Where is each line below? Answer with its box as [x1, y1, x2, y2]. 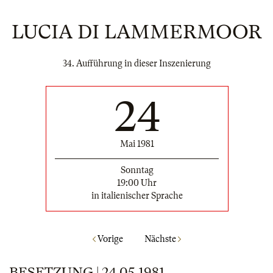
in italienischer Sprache [91, 190, 183, 200]
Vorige [95, 234, 123, 244]
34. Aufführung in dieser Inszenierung [62, 58, 211, 68]
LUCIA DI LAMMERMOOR [11, 21, 262, 43]
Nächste [144, 234, 178, 244]
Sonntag [120, 165, 154, 175]
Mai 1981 [119, 138, 154, 149]
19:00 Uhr [117, 177, 157, 188]
